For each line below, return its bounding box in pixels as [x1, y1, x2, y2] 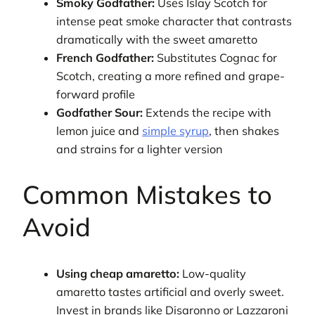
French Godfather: [56, 50, 155, 65]
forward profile [56, 86, 136, 101]
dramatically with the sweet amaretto [56, 32, 258, 46]
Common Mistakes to [22, 179, 272, 211]
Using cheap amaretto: [56, 266, 180, 281]
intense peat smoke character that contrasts [56, 13, 292, 28]
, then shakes [209, 123, 280, 138]
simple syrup [142, 123, 210, 138]
